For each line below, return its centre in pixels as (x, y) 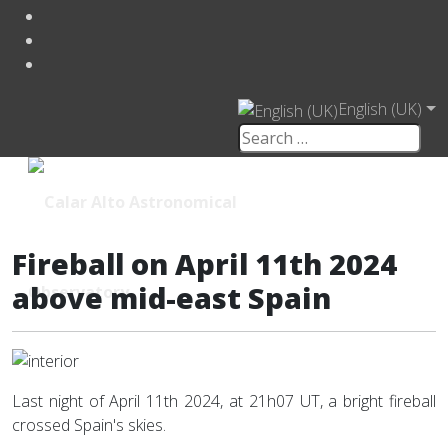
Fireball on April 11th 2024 (204, 263)
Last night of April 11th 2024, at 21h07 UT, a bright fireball (224, 401)
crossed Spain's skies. (89, 425)
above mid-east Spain (171, 297)
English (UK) (380, 108)
